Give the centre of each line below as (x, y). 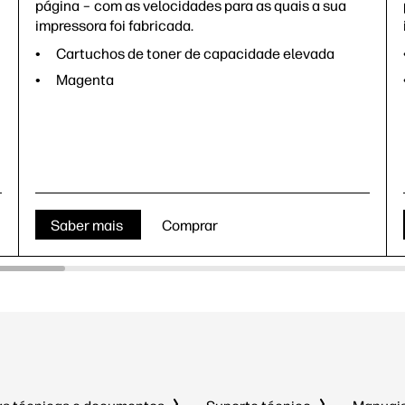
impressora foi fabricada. (114, 25)
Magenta (85, 80)
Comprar (191, 225)
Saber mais (88, 225)
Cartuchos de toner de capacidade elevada (195, 53)
